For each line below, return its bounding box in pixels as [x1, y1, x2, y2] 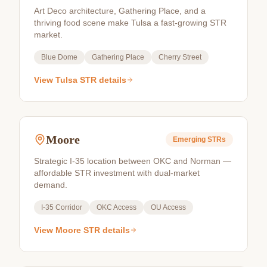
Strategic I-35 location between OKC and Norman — [34, 156, 231, 166]
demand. [34, 180, 67, 190]
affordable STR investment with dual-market [34, 168, 200, 178]
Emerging [173, 135, 206, 144]
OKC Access [97, 203, 136, 212]
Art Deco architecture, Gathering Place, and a [34, 6, 206, 15]
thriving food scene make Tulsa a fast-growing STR [34, 18, 226, 27]
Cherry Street [159, 53, 201, 61]
